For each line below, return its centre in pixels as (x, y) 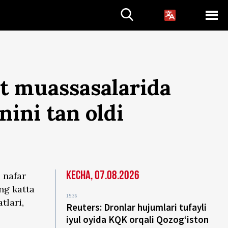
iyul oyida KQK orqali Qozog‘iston (138, 219)
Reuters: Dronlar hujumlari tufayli (137, 207)
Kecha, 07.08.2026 (103, 175)
